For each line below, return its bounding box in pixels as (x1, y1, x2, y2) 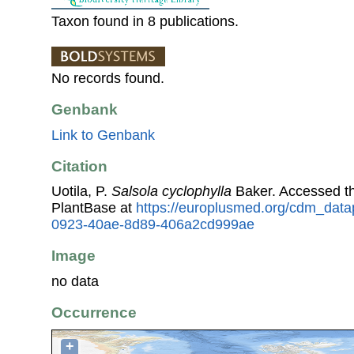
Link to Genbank (51, 126, 155, 143)
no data (51, 273, 99, 289)
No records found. (51, 70, 164, 87)
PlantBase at (51, 200, 136, 217)
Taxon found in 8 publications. (51, 13, 239, 30)
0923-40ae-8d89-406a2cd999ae (51, 217, 254, 233)
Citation (51, 157, 107, 175)
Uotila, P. (51, 183, 111, 200)
